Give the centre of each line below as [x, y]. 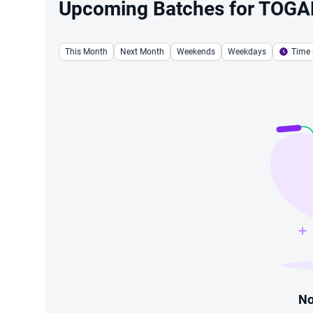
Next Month [142, 52]
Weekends [196, 52]
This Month [86, 52]
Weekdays [247, 52]
